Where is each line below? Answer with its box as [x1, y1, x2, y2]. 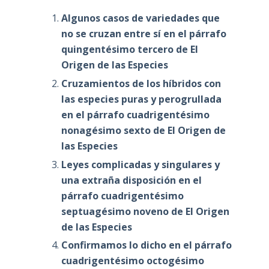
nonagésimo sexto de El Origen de [61, 123, 226, 137]
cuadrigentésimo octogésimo [61, 254, 204, 268]
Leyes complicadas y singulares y [61, 157, 220, 171]
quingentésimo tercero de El [61, 42, 198, 56]
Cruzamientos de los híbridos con [61, 76, 221, 90]
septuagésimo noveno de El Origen [61, 204, 229, 218]
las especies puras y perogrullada [61, 92, 222, 106]
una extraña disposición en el [61, 173, 202, 187]
